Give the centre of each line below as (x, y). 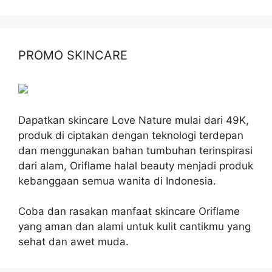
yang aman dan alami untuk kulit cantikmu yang (134, 226)
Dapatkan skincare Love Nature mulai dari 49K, (134, 120)
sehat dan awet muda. (73, 241)
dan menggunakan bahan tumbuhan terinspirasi (135, 150)
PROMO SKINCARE (73, 55)
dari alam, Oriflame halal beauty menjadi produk (136, 165)
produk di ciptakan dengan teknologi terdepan (131, 135)
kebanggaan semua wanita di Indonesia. (117, 181)
